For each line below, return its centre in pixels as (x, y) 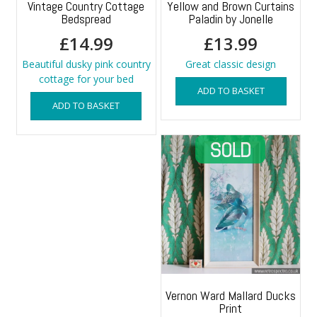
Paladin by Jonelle (231, 18)
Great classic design (231, 64)
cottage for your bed (86, 79)
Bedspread (86, 18)
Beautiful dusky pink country (86, 64)
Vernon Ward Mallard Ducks (230, 295)
